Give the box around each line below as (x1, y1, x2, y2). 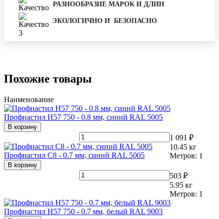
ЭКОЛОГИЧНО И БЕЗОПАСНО (52, 17, 157, 24)
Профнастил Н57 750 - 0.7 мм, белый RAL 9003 (4, 207, 163, 216)
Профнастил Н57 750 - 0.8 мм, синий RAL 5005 (4, 112, 163, 121)
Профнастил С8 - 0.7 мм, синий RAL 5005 (4, 151, 145, 159)
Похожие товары (4, 72, 92, 85)
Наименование (4, 95, 54, 104)
